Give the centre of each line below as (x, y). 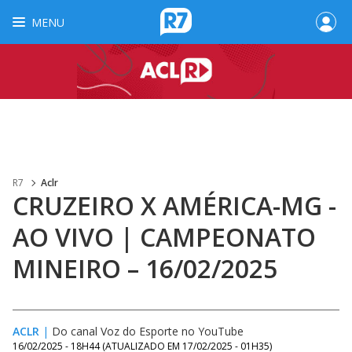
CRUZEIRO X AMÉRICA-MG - (174, 205)
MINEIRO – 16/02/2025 (145, 268)
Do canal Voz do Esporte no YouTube (148, 331)
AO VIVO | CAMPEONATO (164, 237)
